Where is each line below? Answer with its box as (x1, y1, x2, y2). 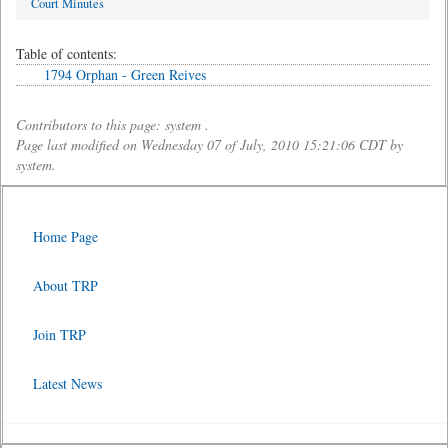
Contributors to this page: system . (16, 115, 209, 134)
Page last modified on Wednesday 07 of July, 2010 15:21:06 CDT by (16, 135, 403, 154)
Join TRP (33, 325, 86, 344)
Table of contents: (16, 44, 117, 63)
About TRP (33, 276, 98, 295)
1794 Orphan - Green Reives (44, 65, 206, 84)
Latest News (33, 374, 102, 393)
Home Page (33, 227, 98, 246)
